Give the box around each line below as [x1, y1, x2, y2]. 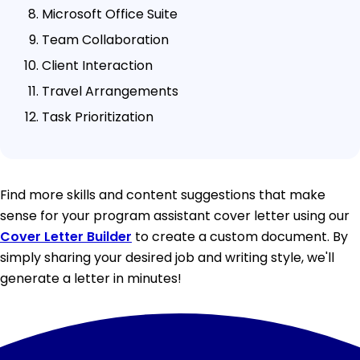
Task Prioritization [42, 107, 153, 126]
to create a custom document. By [132, 227, 348, 246]
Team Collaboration [42, 30, 169, 49]
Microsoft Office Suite [42, 4, 178, 23]
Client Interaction [42, 55, 153, 75]
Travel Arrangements [42, 81, 178, 100]
